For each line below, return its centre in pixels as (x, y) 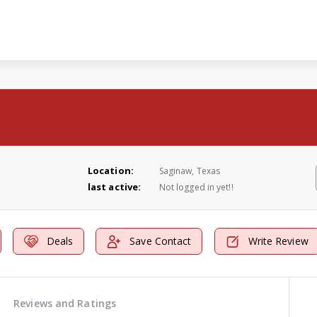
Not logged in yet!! (196, 187)
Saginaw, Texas (190, 171)
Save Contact (161, 241)
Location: (110, 170)
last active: (114, 186)
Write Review (278, 241)
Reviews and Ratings (65, 303)
